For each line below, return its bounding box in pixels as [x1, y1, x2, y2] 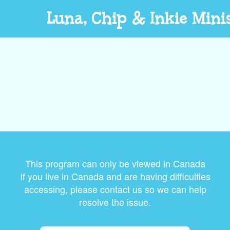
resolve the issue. [79, 195, 151, 208]
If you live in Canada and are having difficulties [20, 169, 210, 183]
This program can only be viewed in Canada [25, 157, 205, 170]
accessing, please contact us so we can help [24, 182, 206, 196]
